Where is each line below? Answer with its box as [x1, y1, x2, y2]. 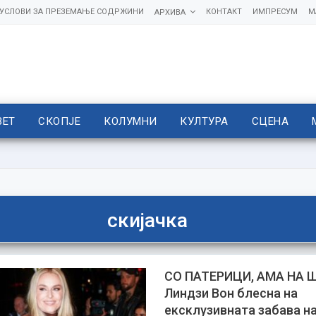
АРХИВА [154, 8, 186, 17]
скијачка [107, 208, 188, 232]
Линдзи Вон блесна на [164, 286, 298, 300]
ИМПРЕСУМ [252, 7, 298, 16]
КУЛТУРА [180, 115, 229, 128]
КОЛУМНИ [104, 115, 157, 128]
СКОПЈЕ [38, 115, 81, 128]
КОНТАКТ [205, 7, 242, 16]
